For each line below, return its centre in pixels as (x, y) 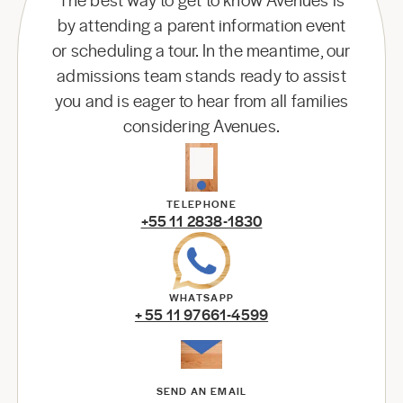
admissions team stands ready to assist (201, 75)
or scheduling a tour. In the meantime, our (201, 50)
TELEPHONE (201, 203)
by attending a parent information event (201, 25)
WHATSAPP (201, 297)
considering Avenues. (201, 125)
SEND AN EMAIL (201, 390)
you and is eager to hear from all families (201, 100)
